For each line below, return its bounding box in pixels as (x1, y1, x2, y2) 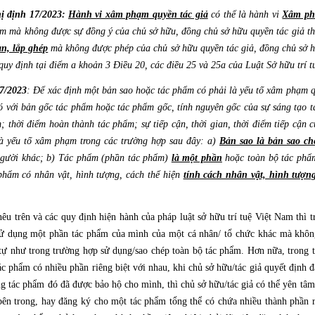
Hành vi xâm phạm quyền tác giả (68, 9, 208, 20)
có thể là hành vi (211, 9, 279, 20)
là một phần (171, 153, 222, 163)
